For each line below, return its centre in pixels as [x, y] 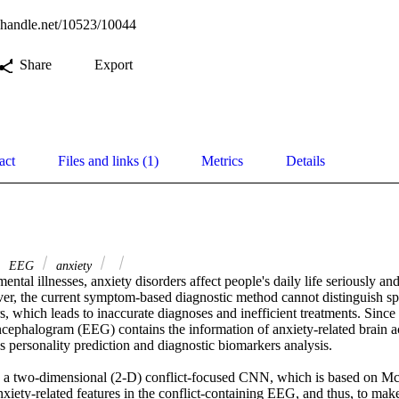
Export [114, 65]
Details [305, 161]
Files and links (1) [108, 161]
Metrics [222, 161]
